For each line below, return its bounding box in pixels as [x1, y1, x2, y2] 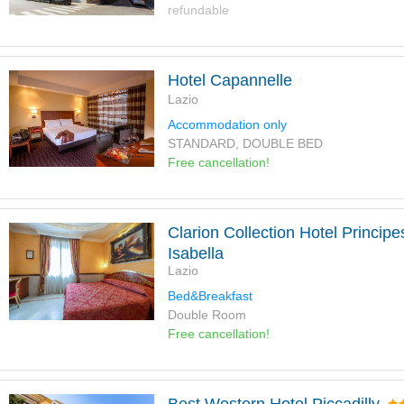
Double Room [167, 308, 246, 323]
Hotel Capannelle [167, 71, 292, 90]
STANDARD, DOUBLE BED [167, 136, 323, 151]
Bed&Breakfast [167, 289, 252, 304]
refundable [167, 3, 229, 18]
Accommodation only [167, 117, 287, 133]
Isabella [167, 244, 224, 263]
